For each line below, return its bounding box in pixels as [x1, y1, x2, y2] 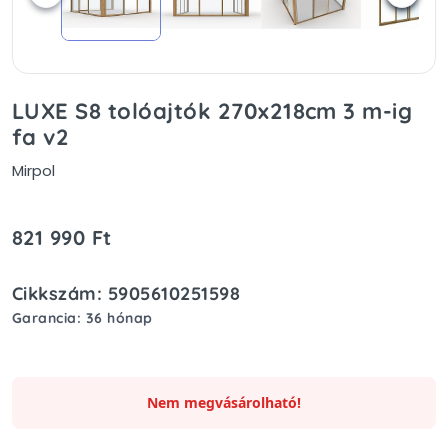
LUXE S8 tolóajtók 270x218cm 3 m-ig [12, 96, 413, 125]
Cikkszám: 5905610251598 [12, 281, 241, 305]
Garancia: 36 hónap [12, 308, 153, 327]
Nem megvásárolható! [147, 392, 301, 412]
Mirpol [12, 159, 55, 181]
